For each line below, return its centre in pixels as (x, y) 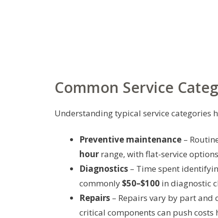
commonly (101, 183)
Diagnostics (104, 168)
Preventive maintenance (130, 139)
